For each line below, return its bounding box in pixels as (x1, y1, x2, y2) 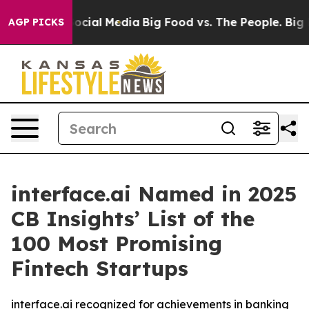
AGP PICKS (8, 16, 64, 28)
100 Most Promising (11, 230, 222, 257)
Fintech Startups (11, 255, 188, 281)
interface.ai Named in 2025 (11, 181, 297, 207)
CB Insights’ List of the (11, 206, 255, 232)
